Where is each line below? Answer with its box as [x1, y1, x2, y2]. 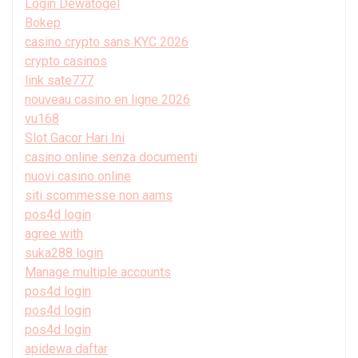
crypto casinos [25, 53, 107, 69]
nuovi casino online [25, 168, 131, 184]
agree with [25, 225, 83, 241]
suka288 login [25, 245, 103, 261]
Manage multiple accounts [25, 264, 171, 280]
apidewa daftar [25, 340, 108, 356]
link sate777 [25, 72, 93, 88]
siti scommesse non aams [25, 187, 173, 203]
